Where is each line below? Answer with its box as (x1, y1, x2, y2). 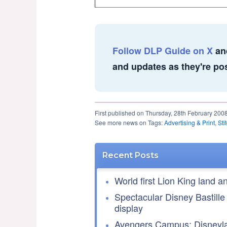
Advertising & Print (164, 118, 215, 127)
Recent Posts (102, 150, 159, 160)
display (115, 201, 143, 214)
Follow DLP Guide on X (112, 44, 213, 57)
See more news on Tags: (95, 118, 164, 127)
